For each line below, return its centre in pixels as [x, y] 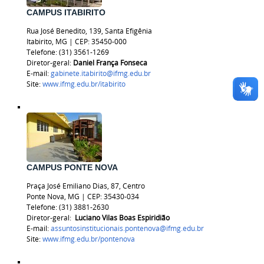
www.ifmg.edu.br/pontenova [88, 239]
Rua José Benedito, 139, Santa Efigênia [89, 31]
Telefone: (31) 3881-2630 [67, 207]
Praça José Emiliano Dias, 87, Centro [85, 186]
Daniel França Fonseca [110, 62]
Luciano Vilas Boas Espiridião [122, 217]
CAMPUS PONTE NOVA [72, 168]
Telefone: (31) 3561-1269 [67, 52]
